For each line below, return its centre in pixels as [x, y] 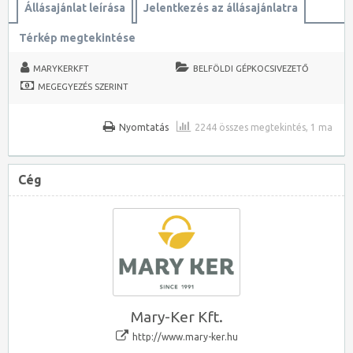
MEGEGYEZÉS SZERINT [83, 87]
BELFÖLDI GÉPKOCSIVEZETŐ [251, 69]
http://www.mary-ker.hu [185, 336]
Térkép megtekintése [77, 38]
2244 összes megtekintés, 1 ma [264, 127]
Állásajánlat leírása [75, 8]
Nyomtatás [144, 127]
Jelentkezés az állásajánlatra [221, 8]
